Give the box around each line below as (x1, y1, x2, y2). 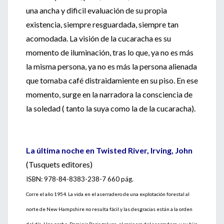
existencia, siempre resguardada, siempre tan (26, 19, 178, 29)
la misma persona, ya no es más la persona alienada (26, 61, 197, 71)
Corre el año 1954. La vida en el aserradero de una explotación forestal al (26, 191, 189, 197)
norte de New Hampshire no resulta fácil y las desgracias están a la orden (26, 206, 192, 212)
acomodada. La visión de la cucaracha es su (26, 33, 171, 43)
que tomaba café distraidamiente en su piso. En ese (26, 75, 198, 85)
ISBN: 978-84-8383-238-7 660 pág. (26, 175, 133, 183)
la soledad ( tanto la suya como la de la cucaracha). (26, 103, 195, 113)
